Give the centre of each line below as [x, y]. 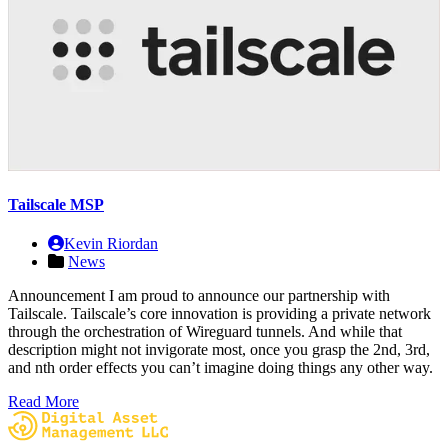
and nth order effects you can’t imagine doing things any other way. [220, 368]
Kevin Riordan [111, 244]
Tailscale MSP [56, 204]
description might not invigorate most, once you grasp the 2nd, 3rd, [219, 350]
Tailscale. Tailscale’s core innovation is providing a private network [219, 314]
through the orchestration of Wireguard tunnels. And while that [205, 332]
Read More [43, 402]
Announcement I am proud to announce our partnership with [199, 296]
